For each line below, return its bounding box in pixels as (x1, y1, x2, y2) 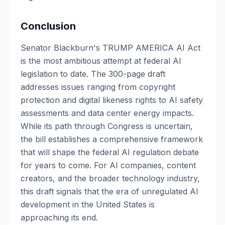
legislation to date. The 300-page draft (21, 69, 165, 79)
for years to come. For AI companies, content (21, 160, 196, 170)
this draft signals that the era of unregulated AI (21, 186, 198, 196)
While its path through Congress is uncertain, (21, 121, 193, 131)
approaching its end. (21, 212, 98, 222)
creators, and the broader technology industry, (21, 173, 200, 183)
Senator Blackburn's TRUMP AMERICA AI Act (21, 43, 200, 53)
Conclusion (21, 20, 76, 32)
